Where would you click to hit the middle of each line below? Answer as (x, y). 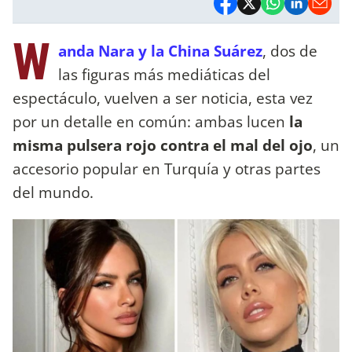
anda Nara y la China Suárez (160, 50)
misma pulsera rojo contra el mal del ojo (163, 145)
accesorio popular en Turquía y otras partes (167, 168)
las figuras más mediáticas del (164, 74)
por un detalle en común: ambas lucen (149, 121)
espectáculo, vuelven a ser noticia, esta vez (163, 97)
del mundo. (53, 192)
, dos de (290, 50)
